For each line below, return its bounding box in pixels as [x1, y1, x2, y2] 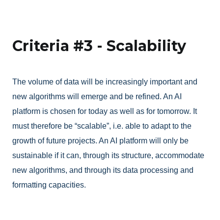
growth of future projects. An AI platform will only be [12, 137, 189, 145]
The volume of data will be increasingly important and [12, 78, 197, 86]
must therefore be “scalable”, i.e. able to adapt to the [12, 122, 192, 131]
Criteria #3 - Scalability [12, 37, 186, 55]
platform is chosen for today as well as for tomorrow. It [12, 107, 197, 116]
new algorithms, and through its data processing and [12, 166, 193, 175]
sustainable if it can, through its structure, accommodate [12, 151, 204, 160]
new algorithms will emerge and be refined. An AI [12, 92, 182, 101]
